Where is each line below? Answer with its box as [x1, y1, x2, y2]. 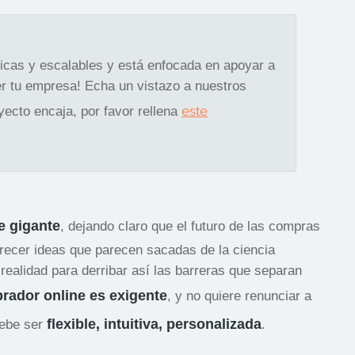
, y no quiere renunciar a [167, 288, 311, 303]
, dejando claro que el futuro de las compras [60, 218, 320, 234]
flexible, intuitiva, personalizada [47, 315, 261, 332]
